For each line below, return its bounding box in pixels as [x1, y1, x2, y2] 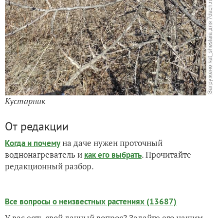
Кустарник [5, 95, 46, 107]
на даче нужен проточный [60, 137, 163, 149]
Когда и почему [5, 138, 60, 149]
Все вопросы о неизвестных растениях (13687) [5, 196, 177, 207]
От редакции [5, 119, 69, 134]
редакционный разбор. [5, 161, 94, 172]
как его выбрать [84, 149, 142, 161]
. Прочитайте [142, 149, 191, 161]
